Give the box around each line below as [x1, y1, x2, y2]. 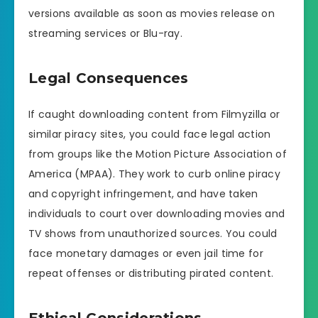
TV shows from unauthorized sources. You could [28, 226, 278, 241]
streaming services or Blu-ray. [28, 26, 183, 41]
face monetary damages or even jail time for [28, 246, 263, 261]
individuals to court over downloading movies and [28, 207, 285, 221]
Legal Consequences [28, 69, 189, 87]
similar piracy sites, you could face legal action [28, 127, 271, 142]
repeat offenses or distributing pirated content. [28, 266, 274, 281]
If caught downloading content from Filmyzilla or [28, 107, 280, 122]
